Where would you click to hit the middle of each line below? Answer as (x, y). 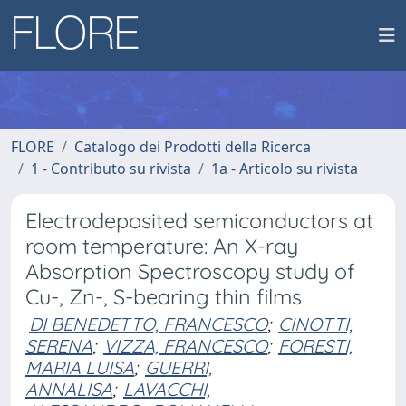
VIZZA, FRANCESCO (185, 346)
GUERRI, (179, 367)
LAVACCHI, (167, 389)
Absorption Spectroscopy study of (190, 271)
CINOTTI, (315, 324)
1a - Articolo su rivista (285, 169)
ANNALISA (69, 389)
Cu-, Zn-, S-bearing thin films (164, 297)
